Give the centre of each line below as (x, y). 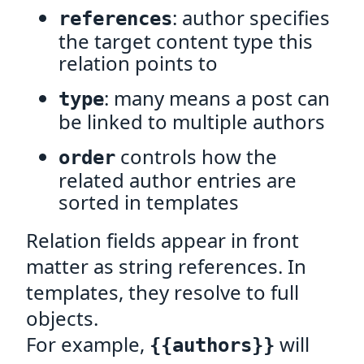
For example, (88, 344)
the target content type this (186, 41)
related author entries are (178, 180)
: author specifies (251, 17)
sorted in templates (149, 202)
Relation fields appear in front (162, 240)
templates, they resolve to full (162, 292)
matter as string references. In (166, 266)
